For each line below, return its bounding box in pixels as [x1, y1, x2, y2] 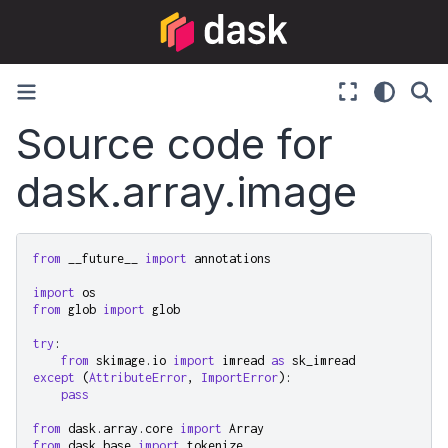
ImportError [201, 369, 278, 385]
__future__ [68, 250, 138, 266]
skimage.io [96, 352, 166, 368]
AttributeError [89, 369, 187, 385]
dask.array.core [68, 420, 173, 436]
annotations [194, 250, 271, 266]
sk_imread [292, 352, 355, 368]
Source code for [16, 118, 333, 169]
